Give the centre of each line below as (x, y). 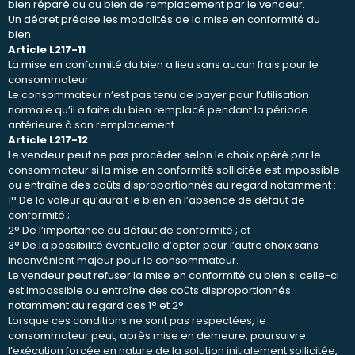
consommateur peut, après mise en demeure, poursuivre (157, 335)
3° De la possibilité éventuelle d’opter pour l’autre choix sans (163, 245)
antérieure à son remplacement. (92, 124)
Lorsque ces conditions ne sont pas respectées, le (137, 320)
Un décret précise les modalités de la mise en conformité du (164, 19)
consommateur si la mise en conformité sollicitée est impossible (174, 170)
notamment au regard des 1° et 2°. (97, 305)
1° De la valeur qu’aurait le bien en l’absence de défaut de (157, 200)
